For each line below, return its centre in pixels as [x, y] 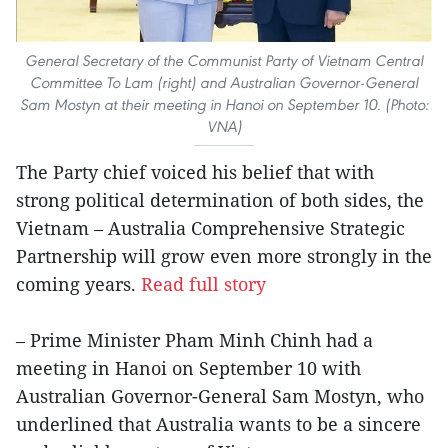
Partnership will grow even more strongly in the [224, 255]
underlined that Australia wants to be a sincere [218, 423]
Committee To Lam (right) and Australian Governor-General [224, 82]
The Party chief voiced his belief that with [195, 171]
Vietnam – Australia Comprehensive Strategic [210, 227]
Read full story [203, 283]
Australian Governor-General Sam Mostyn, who [220, 395]
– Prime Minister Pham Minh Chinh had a [194, 339]
